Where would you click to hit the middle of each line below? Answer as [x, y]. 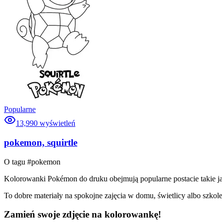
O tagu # [18, 162]
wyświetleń [57, 123]
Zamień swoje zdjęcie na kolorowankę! [83, 215]
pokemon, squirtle [41, 143]
